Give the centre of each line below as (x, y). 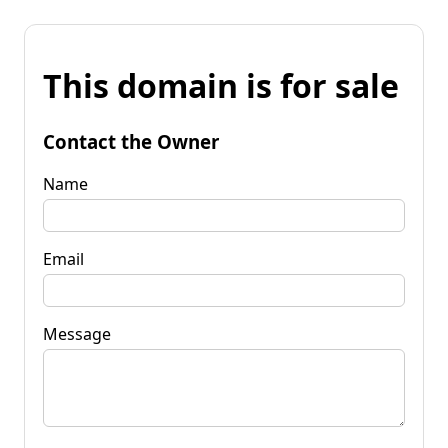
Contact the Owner (131, 141)
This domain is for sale (221, 86)
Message (77, 333)
